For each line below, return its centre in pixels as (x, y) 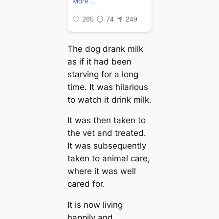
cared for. (86, 184)
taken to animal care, (109, 159)
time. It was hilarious (108, 87)
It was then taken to (106, 120)
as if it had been (99, 61)
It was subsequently (107, 146)
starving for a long (103, 74)
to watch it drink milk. (109, 99)
